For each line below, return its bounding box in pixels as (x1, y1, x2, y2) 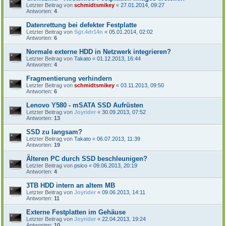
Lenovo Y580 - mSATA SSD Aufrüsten (26, 101, 143, 109)
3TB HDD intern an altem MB (26, 181, 115, 189)
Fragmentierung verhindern (26, 74, 112, 82)
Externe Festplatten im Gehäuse (26, 208, 126, 216)
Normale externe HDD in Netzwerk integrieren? (26, 47, 171, 55)
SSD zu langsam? (26, 128, 82, 136)
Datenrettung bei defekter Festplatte (26, 21, 137, 29)
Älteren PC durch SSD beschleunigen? (26, 154, 147, 162)
